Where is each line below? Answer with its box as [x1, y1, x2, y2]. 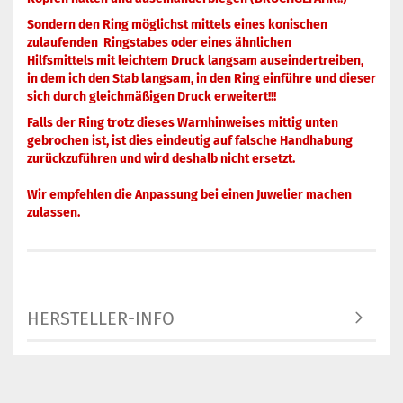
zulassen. [27, 205, 80, 220]
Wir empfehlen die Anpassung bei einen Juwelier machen [27, 187, 352, 202]
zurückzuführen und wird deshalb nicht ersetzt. [27, 151, 295, 166]
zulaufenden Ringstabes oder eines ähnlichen [27, 35, 291, 50]
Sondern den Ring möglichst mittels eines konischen [27, 17, 327, 32]
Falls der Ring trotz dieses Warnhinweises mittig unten [27, 115, 338, 130]
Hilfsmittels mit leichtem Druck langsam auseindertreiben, [27, 53, 363, 68]
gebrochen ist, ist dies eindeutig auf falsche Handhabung [27, 133, 353, 148]
